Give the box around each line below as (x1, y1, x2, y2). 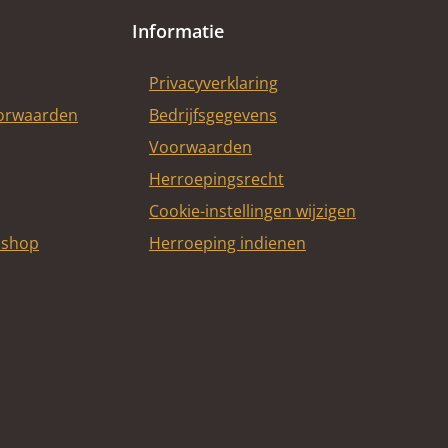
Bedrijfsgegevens (149, 104, 277, 126)
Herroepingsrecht (149, 168, 284, 190)
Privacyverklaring (149, 72, 278, 94)
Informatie (132, 19, 224, 43)
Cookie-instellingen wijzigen (149, 200, 356, 222)
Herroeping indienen (149, 232, 306, 254)
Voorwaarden (149, 136, 252, 158)
